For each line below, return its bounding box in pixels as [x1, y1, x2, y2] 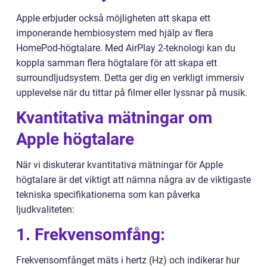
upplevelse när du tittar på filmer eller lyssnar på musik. [16, 87, 247, 99]
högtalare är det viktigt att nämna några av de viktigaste [16, 174, 251, 186]
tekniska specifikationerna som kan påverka [16, 189, 200, 201]
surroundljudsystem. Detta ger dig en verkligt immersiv [16, 72, 244, 84]
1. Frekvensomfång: [16, 225, 165, 245]
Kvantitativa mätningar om [16, 108, 212, 128]
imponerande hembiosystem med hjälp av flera [16, 27, 213, 39]
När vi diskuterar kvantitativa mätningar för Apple [16, 159, 223, 171]
